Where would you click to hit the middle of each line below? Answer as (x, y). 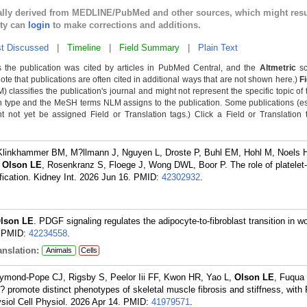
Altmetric (278, 68)
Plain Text (218, 48)
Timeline (84, 48)
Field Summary (149, 48)
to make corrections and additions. (125, 25)
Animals (59, 250)
